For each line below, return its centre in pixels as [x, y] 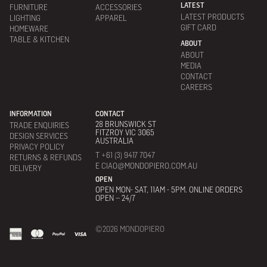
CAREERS [197, 86]
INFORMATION [31, 113]
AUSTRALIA [114, 140]
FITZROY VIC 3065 [125, 132]
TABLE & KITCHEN [39, 39]
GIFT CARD [199, 27]
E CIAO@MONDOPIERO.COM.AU [146, 165]
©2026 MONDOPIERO [130, 228]
